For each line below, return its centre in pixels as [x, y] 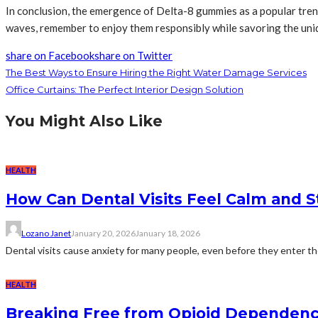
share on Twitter [133, 55]
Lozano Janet [46, 233]
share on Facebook [50, 55]
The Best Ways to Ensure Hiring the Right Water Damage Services [156, 72]
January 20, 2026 [103, 233]
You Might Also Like [84, 121]
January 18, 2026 [168, 233]
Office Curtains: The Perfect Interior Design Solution [125, 89]
